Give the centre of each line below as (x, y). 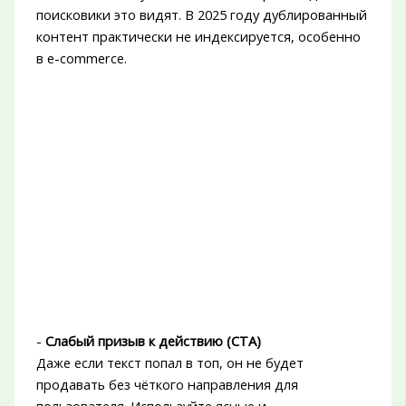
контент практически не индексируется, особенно (198, 37)
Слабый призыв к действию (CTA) (153, 341)
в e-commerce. (81, 58)
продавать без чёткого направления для (167, 385)
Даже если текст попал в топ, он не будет (169, 363)
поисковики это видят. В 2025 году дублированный (201, 15)
